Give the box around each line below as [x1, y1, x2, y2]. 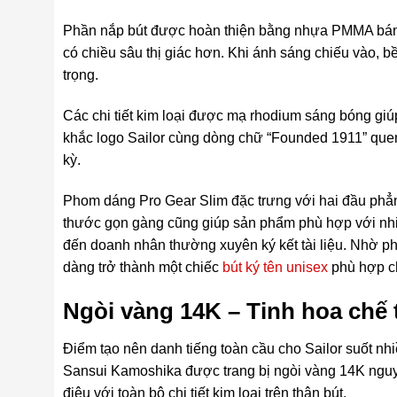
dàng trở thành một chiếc [62, 259, 222, 275]
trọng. [62, 67, 98, 83]
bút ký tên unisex [222, 259, 328, 275]
